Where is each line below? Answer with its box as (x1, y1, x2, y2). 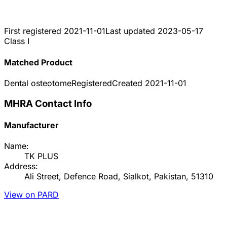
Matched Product (4, 57, 72, 67)
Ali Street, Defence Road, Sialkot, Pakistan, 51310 (24, 171, 213, 182)
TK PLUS (24, 151, 58, 162)
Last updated (105, 26, 158, 36)
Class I (4, 36, 29, 47)
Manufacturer (4, 120, 59, 130)
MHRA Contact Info (4, 97, 92, 109)
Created (112, 78, 145, 88)
